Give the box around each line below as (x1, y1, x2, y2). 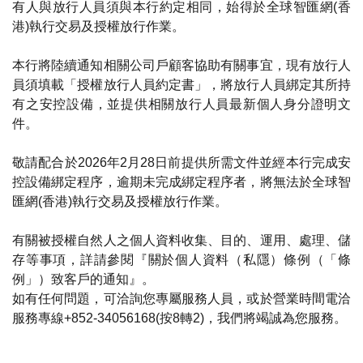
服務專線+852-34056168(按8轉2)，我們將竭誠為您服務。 (12, 311, 347, 325)
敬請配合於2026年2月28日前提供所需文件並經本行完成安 (12, 156, 351, 169)
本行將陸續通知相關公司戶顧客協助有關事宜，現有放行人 (12, 58, 351, 72)
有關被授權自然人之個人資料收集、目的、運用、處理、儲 (12, 233, 351, 247)
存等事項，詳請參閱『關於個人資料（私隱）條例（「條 (12, 253, 351, 267)
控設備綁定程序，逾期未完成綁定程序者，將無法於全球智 (12, 175, 351, 189)
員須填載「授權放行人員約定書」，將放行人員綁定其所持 (12, 78, 351, 92)
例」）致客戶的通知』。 (12, 272, 155, 286)
